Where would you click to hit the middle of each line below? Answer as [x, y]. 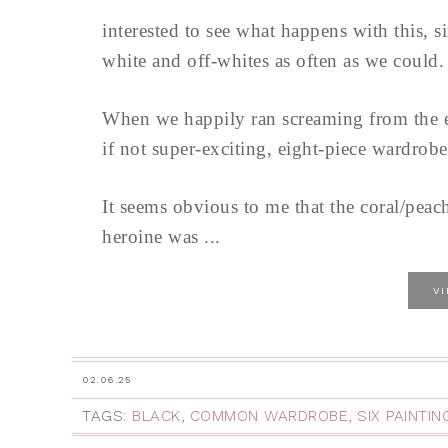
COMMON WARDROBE [268, 416]
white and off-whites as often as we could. [273, 60]
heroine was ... [161, 236]
